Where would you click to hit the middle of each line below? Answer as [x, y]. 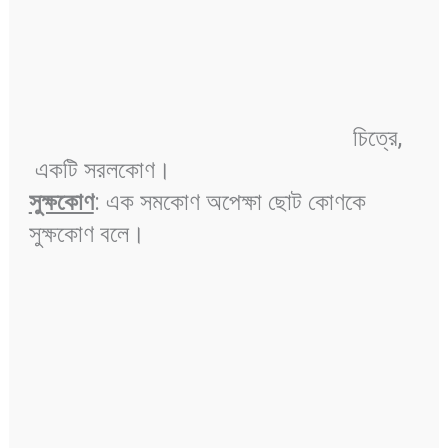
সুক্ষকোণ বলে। [89, 234]
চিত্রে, [218, 138]
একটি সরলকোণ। [102, 170]
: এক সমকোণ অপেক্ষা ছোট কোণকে [229, 202]
